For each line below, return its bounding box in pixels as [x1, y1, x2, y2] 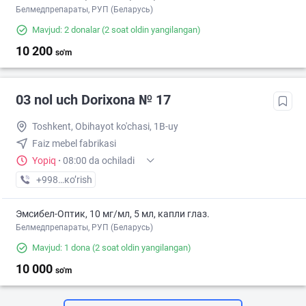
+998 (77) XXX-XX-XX [36, 174, 128, 186]
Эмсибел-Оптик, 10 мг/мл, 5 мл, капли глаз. [16, 208, 210, 220]
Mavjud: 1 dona [32, 242, 90, 253]
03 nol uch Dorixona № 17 [16, 92, 171, 109]
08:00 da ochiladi [63, 155, 135, 167]
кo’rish [64, 174, 92, 186]
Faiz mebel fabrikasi [32, 138, 116, 150]
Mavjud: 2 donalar [32, 25, 100, 36]
